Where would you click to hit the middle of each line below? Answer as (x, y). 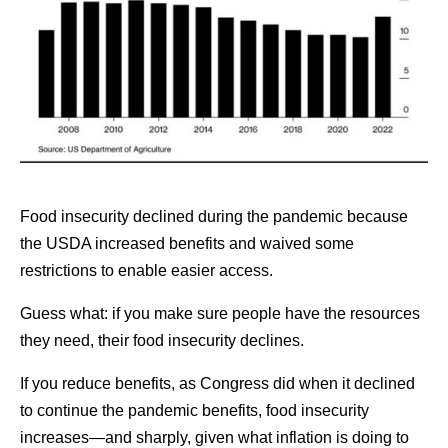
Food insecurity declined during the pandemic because (214, 216)
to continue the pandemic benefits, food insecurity (194, 410)
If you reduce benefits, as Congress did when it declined (217, 383)
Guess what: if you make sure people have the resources (220, 313)
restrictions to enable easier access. (146, 270)
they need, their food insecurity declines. (162, 340)
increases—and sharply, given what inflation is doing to (214, 437)
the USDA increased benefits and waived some (187, 243)
